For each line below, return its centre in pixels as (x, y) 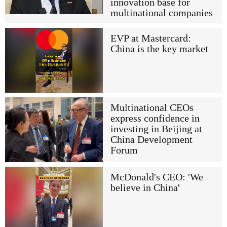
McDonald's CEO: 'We (157, 177)
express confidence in (155, 119)
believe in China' (145, 188)
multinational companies (161, 13)
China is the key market (159, 49)
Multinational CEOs (152, 108)
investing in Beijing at (156, 129)
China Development (151, 140)
